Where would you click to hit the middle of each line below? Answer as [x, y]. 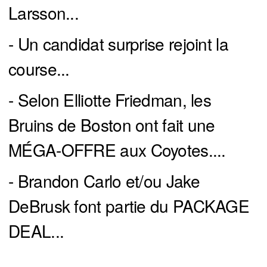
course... [39, 68]
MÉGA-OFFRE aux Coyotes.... [117, 149]
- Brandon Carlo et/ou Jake [104, 180]
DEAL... [36, 230]
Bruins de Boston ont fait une [112, 124]
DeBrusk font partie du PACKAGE [129, 205]
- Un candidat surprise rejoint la [118, 43]
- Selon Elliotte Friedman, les [110, 99]
